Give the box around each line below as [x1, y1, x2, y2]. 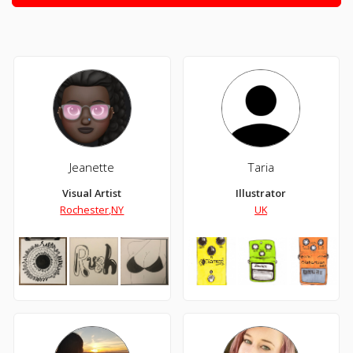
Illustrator [236, 185, 287, 200]
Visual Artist [62, 185, 122, 200]
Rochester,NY [60, 202, 124, 217]
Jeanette [69, 158, 115, 176]
